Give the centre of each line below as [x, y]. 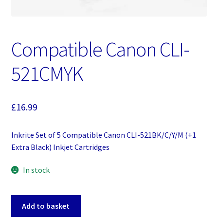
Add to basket [46, 206]
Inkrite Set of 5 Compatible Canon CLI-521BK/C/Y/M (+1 [103, 135]
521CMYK [47, 73]
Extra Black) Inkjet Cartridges [60, 147]
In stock [36, 170]
